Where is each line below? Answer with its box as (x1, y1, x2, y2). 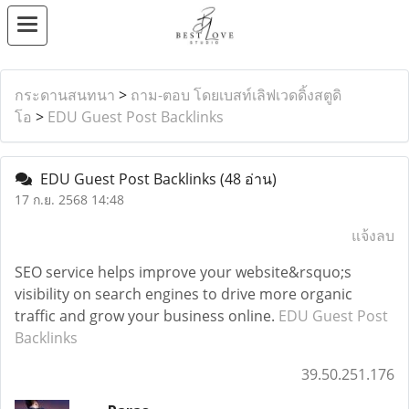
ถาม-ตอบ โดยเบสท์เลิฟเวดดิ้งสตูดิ (131, 85, 341, 105)
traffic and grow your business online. (15, 306, 278, 326)
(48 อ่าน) (220, 169, 277, 189)
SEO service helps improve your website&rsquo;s (15, 262, 351, 282)
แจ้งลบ (351, 225, 394, 246)
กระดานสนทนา (15, 85, 115, 105)
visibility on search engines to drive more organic (15, 284, 352, 304)
